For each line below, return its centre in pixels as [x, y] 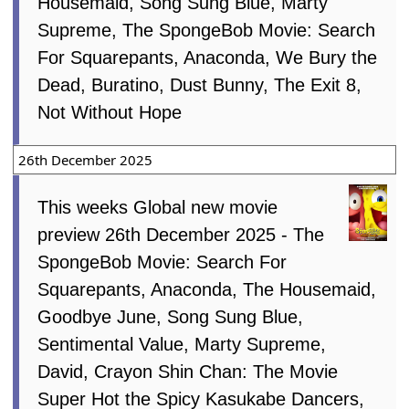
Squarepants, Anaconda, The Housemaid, [207, 290]
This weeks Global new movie [158, 208]
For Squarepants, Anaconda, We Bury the [208, 58]
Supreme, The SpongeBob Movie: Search [207, 31]
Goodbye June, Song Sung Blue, [171, 317]
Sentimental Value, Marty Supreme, [182, 345]
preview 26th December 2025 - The [181, 235]
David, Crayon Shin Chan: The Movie [188, 372]
